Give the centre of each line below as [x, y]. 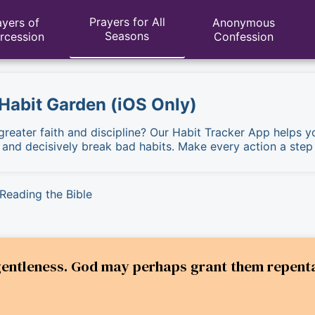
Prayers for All [127, 22]
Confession [243, 37]
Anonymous [243, 22]
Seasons [127, 36]
